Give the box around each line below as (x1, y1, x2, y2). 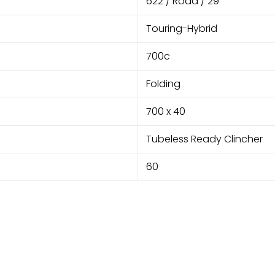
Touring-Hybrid (146, 21, 217, 36)
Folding (146, 76, 180, 91)
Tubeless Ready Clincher (146, 131, 263, 146)
